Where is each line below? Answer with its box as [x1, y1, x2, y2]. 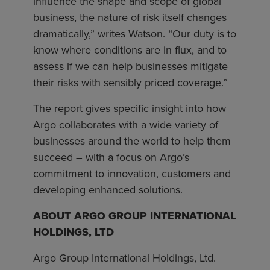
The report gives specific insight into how [33, 101, 226, 117]
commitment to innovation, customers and [33, 166, 231, 182]
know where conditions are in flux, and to [33, 42, 227, 58]
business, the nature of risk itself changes [33, 10, 227, 26]
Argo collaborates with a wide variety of [33, 117, 218, 133]
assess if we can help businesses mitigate [33, 58, 228, 75]
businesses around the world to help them [33, 133, 231, 149]
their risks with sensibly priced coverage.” [33, 75, 227, 91]
